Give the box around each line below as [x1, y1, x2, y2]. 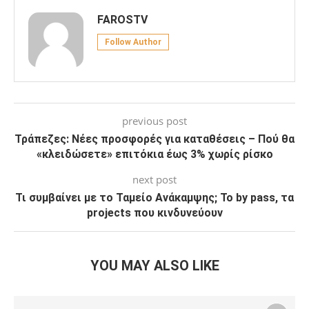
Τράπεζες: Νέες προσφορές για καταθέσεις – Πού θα [14, 132, 295, 146]
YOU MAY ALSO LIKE [90, 257, 219, 275]
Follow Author [105, 37, 161, 48]
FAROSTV [97, 13, 148, 27]
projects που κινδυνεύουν [86, 206, 223, 220]
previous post [122, 114, 187, 128]
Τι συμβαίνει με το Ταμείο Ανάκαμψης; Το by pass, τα [15, 191, 294, 205]
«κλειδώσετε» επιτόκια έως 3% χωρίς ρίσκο [36, 148, 273, 161]
